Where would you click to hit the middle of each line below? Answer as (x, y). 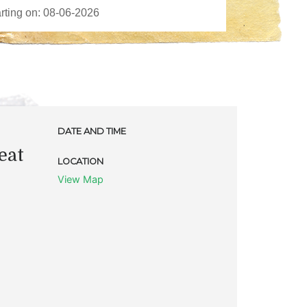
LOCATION (80, 161)
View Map (80, 179)
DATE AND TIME (91, 131)
